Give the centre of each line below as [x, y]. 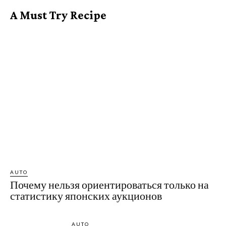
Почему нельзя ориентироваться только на [109, 185]
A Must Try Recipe [58, 15]
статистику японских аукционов [86, 196]
